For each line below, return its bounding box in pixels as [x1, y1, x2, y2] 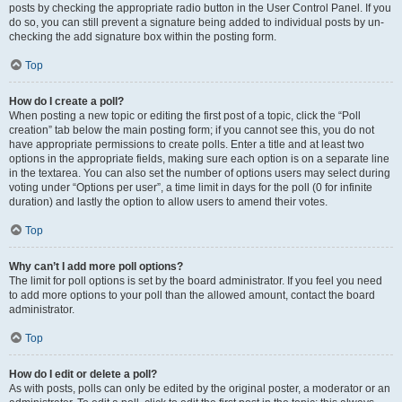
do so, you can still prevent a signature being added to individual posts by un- [9, 16, 384, 29]
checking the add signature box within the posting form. [9, 31, 276, 43]
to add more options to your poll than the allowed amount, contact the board [9, 289, 375, 301]
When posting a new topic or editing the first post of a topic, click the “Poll [9, 109, 361, 122]
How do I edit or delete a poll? [9, 368, 157, 380]
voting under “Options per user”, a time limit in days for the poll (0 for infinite [9, 181, 372, 194]
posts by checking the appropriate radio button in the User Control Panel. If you [9, 2, 391, 14]
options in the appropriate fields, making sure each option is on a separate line [9, 153, 389, 165]
